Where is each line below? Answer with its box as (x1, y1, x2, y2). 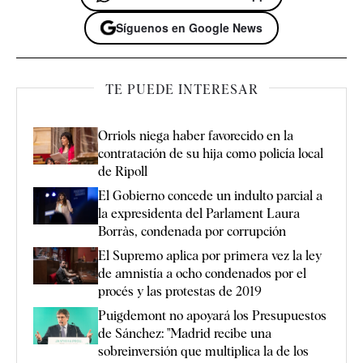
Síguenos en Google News (116, 19, 263, 36)
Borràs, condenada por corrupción (98, 224, 286, 240)
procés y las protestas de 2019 (98, 284, 262, 300)
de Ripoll (98, 164, 147, 180)
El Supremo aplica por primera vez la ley (98, 248, 322, 264)
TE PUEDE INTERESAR (105, 82, 258, 98)
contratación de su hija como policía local (98, 146, 323, 162)
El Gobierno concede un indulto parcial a (98, 188, 322, 204)
